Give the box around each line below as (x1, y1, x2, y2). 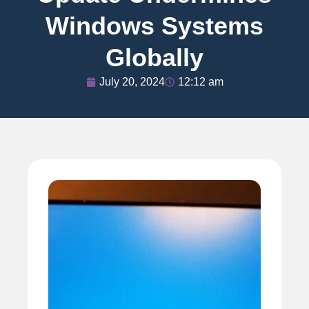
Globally (106, 43, 203, 72)
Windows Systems (46, 11, 263, 40)
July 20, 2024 (99, 75, 165, 88)
